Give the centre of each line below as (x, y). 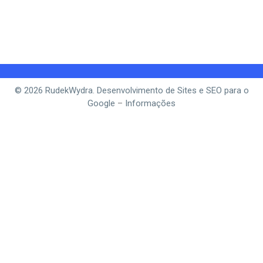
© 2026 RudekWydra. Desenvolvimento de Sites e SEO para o (131, 90)
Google (101, 103)
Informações (150, 103)
